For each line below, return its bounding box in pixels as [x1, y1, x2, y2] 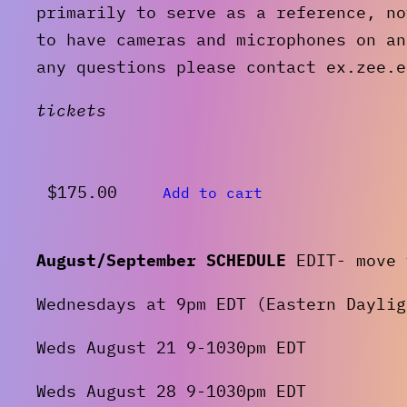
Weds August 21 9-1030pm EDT [36, 336, 306, 358]
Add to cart [163, 183, 263, 202]
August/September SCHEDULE [36, 249, 286, 271]
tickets [36, 99, 106, 121]
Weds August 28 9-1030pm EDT [36, 380, 306, 402]
